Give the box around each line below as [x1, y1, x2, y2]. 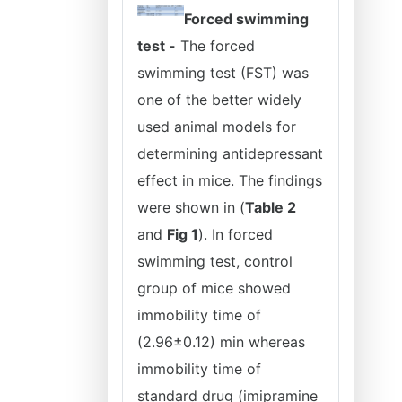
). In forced [198, 225, 273, 243]
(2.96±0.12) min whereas [137, 333, 305, 351]
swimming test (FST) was [137, 64, 309, 82]
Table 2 [245, 198, 296, 216]
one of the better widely [137, 91, 301, 109]
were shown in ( [137, 198, 245, 216]
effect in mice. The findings [137, 171, 322, 189]
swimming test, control [137, 252, 293, 270]
